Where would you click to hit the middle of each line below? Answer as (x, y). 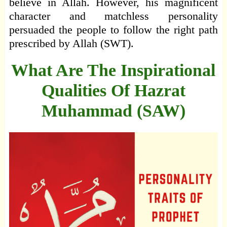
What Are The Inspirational (113, 70)
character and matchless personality (113, 16)
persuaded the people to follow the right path (113, 30)
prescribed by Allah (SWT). (71, 44)
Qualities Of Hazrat (113, 91)
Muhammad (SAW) (113, 111)
